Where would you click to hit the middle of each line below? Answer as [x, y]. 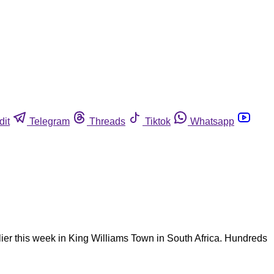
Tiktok [158, 121]
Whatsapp [212, 121]
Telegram [50, 121]
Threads [107, 121]
